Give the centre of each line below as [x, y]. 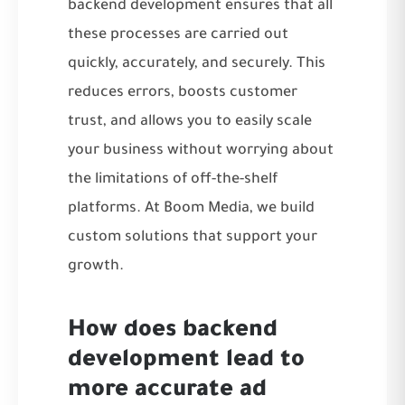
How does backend [173, 331]
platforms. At [116, 208]
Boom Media [207, 208]
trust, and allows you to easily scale [190, 122]
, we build [282, 208]
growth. [96, 266]
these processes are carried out [178, 35]
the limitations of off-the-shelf [173, 179]
